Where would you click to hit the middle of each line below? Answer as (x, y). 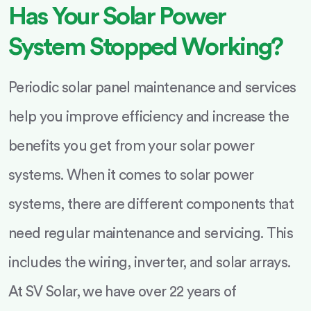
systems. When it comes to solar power (131, 175)
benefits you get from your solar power (131, 146)
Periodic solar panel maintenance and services (152, 88)
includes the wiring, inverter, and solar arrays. (150, 263)
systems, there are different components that (151, 204)
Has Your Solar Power (117, 17)
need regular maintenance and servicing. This (151, 234)
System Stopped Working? (146, 47)
